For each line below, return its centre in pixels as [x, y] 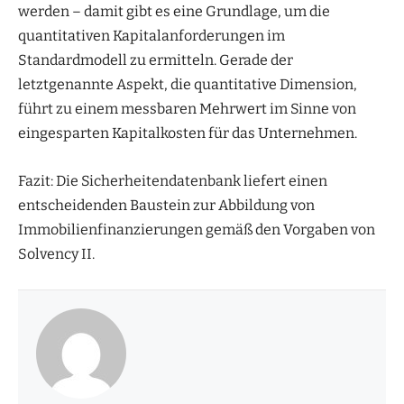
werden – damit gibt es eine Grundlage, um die [174, 12]
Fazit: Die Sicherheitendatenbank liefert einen [173, 181]
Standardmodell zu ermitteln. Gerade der [156, 60]
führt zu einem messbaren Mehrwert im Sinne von [187, 109]
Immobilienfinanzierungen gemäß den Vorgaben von [197, 230]
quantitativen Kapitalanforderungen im [151, 36]
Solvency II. [56, 254]
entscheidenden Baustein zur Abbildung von [166, 206]
